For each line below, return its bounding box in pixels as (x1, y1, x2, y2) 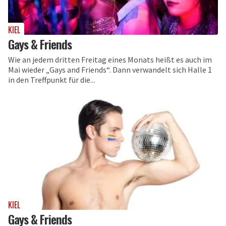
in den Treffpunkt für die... (8, 74, 95, 85)
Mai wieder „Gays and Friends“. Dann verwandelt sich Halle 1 (8, 64, 212, 75)
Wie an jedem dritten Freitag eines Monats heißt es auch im (8, 54, 212, 65)
